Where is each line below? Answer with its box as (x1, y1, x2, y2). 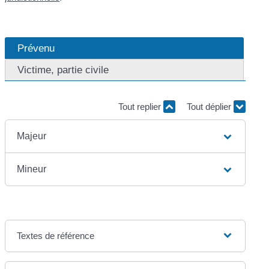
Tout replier (118, 101, 163, 112)
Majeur (17, 130, 47, 141)
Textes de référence (17, 230, 95, 241)
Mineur (17, 163, 47, 174)
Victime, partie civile (17, 64, 109, 76)
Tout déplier (186, 101, 234, 112)
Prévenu (17, 42, 55, 55)
